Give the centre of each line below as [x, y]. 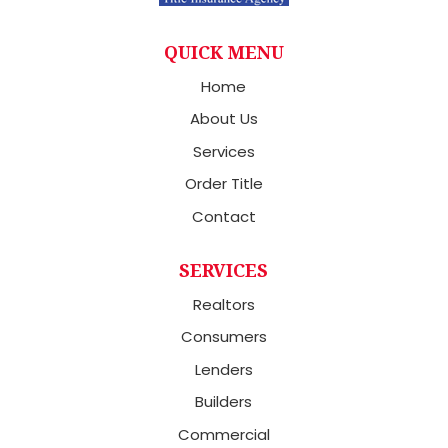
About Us [223, 119]
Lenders [223, 369]
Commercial [223, 434]
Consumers [223, 337]
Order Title [223, 184]
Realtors [223, 304]
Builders [224, 402]
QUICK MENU [223, 51]
